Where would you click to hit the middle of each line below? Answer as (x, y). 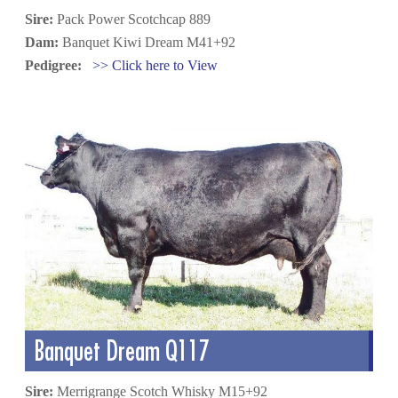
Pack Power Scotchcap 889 (132, 19)
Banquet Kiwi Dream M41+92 (147, 42)
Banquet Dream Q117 (130, 350)
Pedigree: (56, 65)
